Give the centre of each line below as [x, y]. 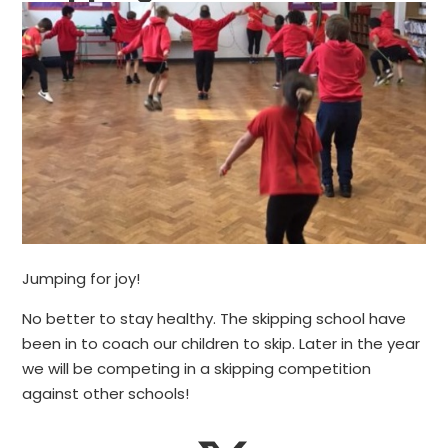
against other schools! [106, 394]
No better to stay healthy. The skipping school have [214, 319]
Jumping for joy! [81, 279]
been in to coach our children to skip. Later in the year [221, 344]
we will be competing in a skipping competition [197, 369]
